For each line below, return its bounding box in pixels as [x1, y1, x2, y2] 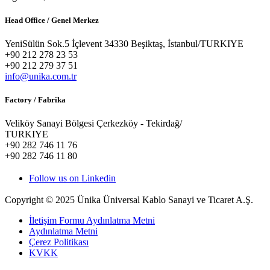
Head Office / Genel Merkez [5, 15, 99, 25]
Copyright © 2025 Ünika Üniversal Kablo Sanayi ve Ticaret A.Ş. [5, 195, 253, 206]
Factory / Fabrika [5, 95, 66, 105]
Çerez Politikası [29, 237, 89, 248]
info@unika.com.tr [5, 71, 77, 81]
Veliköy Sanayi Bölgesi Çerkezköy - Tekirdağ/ [5, 118, 182, 129]
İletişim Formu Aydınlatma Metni [29, 215, 155, 226]
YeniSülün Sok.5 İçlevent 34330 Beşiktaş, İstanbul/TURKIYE [5, 38, 243, 49]
